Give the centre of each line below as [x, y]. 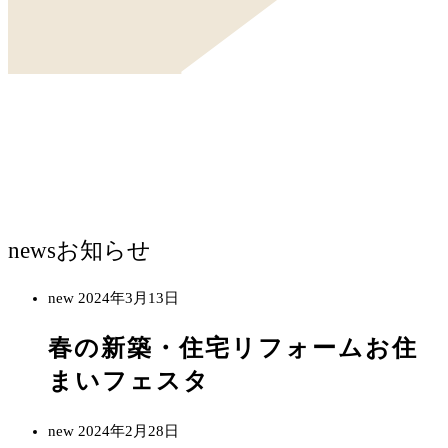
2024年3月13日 [128, 297]
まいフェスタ [129, 380]
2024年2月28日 [128, 430]
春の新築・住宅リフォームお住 [233, 347]
